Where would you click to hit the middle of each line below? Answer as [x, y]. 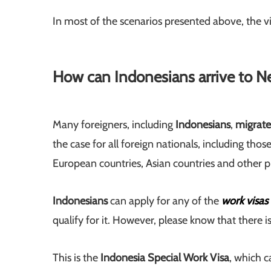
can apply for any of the [166, 201]
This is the [77, 258]
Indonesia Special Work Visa [165, 258]
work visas [245, 201]
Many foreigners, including [113, 125]
